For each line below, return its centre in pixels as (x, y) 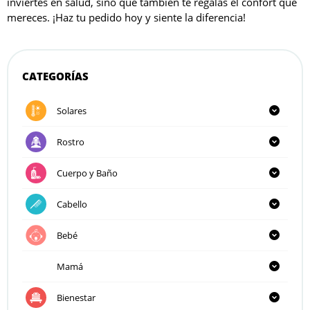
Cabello (72, 204)
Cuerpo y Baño (87, 173)
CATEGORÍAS (55, 76)
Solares (72, 110)
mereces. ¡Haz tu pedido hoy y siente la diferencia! (126, 18)
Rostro (71, 142)
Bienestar (76, 297)
